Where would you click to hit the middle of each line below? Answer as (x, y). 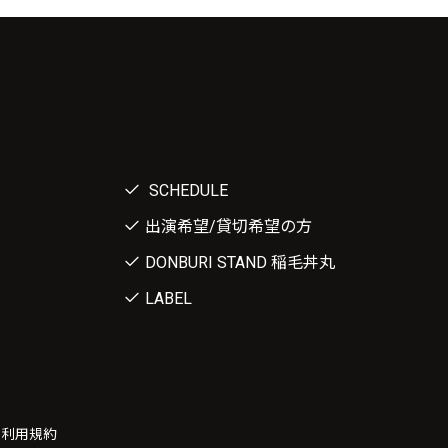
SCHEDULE (186, 190)
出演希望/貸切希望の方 (228, 226)
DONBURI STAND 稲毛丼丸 (240, 262)
